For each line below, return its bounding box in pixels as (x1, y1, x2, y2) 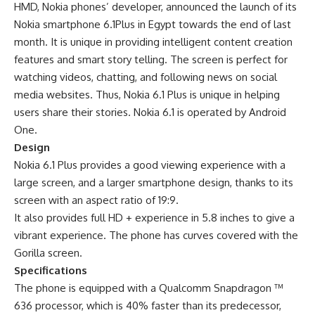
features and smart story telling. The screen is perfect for (14, 53, 288, 67)
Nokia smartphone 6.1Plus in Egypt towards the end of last (14, 18, 291, 32)
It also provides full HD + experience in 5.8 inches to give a (14, 211, 295, 225)
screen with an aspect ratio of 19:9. (14, 193, 179, 207)
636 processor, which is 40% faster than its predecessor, (14, 299, 281, 313)
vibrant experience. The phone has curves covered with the (14, 229, 298, 243)
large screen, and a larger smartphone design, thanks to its (14, 176, 293, 190)
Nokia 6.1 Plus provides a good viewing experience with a (14, 158, 285, 172)
